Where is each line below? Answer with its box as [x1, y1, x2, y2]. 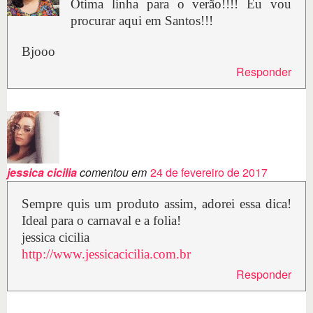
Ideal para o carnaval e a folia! [22, 213, 181, 228]
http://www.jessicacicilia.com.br [22, 247, 191, 262]
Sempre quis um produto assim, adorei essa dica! [22, 196, 291, 212]
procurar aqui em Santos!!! [71, 13, 213, 29]
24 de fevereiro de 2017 [150, 164, 268, 181]
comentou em [77, 164, 147, 181]
